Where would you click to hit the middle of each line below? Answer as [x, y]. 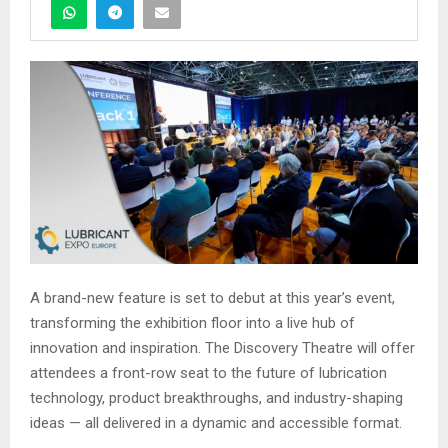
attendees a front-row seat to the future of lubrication [208, 373]
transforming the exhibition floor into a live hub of [192, 323]
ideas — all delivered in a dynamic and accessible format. [216, 423]
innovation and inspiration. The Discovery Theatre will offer [222, 348]
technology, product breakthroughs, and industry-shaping [216, 398]
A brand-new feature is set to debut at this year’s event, [212, 298]
